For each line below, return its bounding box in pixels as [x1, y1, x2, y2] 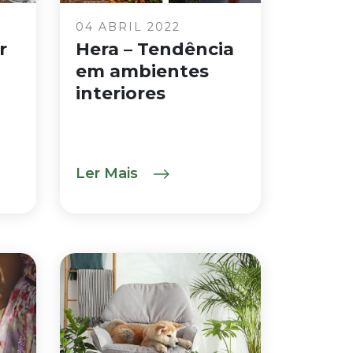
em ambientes [76, 61, 209, 82]
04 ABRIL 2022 [76, 20, 180, 34]
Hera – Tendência [76, 39, 234, 60]
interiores [76, 83, 165, 104]
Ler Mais [76, 165, 142, 182]
